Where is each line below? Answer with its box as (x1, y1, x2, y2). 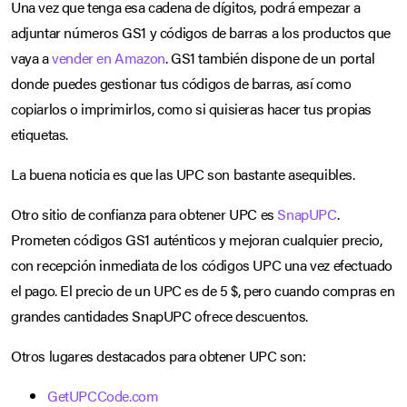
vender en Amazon (52, 46, 165, 68)
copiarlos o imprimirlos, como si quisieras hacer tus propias (11, 97, 372, 119)
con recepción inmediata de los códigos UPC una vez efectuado (11, 253, 393, 275)
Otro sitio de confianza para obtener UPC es (11, 203, 278, 224)
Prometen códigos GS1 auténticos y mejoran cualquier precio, (11, 228, 382, 250)
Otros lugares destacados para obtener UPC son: (11, 344, 306, 366)
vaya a (11, 46, 53, 68)
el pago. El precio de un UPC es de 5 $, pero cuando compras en (11, 279, 395, 301)
